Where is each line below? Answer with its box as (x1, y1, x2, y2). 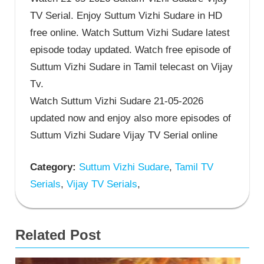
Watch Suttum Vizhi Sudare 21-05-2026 (30, 95, 203, 107)
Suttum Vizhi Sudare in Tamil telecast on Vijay (30, 61, 233, 72)
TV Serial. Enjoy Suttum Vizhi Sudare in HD (30, 9, 222, 21)
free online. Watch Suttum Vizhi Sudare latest (30, 27, 230, 38)
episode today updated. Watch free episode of (30, 44, 231, 55)
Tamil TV (172, 161, 213, 173)
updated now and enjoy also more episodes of (30, 112, 231, 124)
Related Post (15, 227, 101, 243)
